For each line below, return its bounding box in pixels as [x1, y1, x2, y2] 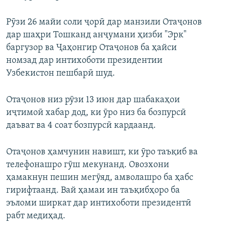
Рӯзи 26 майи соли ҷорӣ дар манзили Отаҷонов [6, 17, 202, 28]
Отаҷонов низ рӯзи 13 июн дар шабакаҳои [6, 95, 180, 105]
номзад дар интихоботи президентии [6, 56, 163, 66]
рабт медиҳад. [6, 211, 65, 221]
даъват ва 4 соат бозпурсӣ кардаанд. [6, 121, 156, 131]
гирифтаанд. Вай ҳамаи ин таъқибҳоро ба [6, 186, 180, 196]
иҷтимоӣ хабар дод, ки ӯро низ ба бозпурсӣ [6, 108, 186, 118]
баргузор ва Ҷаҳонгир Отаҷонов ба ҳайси [6, 43, 177, 53]
